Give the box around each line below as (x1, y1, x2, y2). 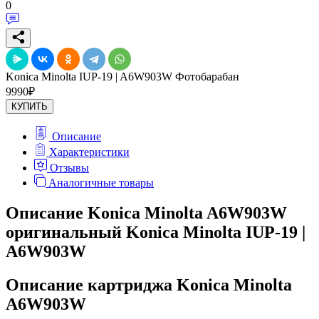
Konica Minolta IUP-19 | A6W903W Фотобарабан (6, 70, 239, 83)
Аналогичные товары (48, 176, 154, 189)
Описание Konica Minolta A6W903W (6, 203, 287, 222)
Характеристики (49, 145, 130, 158)
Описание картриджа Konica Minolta (6, 275, 292, 294)
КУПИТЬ (11, 100, 48, 112)
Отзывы (50, 161, 89, 174)
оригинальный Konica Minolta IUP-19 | (6, 222, 305, 241)
